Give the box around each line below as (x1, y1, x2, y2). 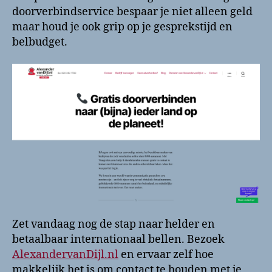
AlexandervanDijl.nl (12, 247, 118, 262)
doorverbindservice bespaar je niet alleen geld (12, 5, 253, 19)
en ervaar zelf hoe (118, 247, 214, 262)
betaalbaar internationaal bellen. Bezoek (12, 232, 225, 246)
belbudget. (12, 35, 67, 50)
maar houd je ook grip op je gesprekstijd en (12, 20, 233, 35)
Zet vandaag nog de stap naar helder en (12, 217, 215, 231)
